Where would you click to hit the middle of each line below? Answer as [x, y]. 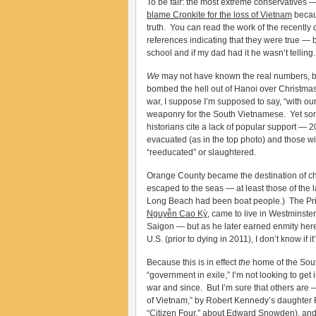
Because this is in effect [193, 262]
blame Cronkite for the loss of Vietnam [219, 15]
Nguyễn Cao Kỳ [177, 214]
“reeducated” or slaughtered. [201, 152]
